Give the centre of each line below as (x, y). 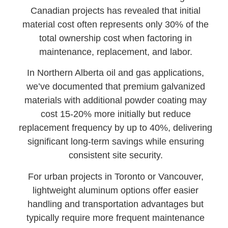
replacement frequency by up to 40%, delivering (116, 128)
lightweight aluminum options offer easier (116, 190)
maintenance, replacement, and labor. (116, 52)
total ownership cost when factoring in (116, 38)
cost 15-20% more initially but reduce (116, 114)
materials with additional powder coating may (116, 101)
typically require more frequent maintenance (116, 218)
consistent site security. (116, 155)
